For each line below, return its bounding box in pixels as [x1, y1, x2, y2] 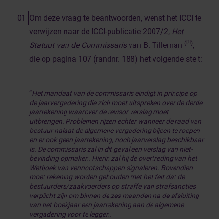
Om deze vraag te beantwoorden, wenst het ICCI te [29, 13, 201, 22]
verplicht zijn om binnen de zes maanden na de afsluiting [29, 192, 199, 199]
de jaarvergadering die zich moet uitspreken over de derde [29, 99, 202, 107]
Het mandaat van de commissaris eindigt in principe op [32, 89, 197, 97]
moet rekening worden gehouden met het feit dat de [29, 173, 185, 181]
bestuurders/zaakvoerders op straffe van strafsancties [29, 182, 196, 190]
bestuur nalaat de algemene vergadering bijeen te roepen [29, 127, 200, 134]
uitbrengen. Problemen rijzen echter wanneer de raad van [29, 117, 201, 125]
